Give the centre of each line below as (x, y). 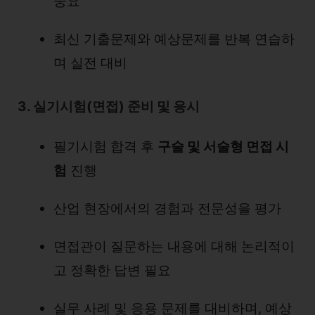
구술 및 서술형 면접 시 (223, 146)
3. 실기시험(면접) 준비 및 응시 (109, 106)
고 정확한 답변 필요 (112, 270)
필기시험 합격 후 (105, 146)
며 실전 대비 (90, 63)
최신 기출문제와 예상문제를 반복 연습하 (174, 39)
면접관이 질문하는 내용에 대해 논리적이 (174, 246)
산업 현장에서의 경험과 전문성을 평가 (167, 208)
